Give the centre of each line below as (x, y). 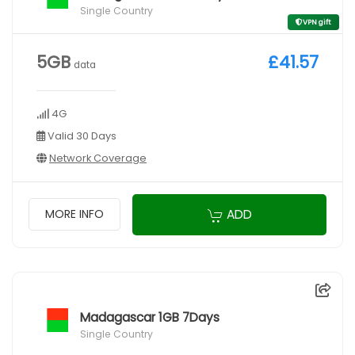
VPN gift (317, 22)
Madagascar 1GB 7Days (150, 317)
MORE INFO (74, 214)
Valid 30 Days (81, 136)
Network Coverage (98, 158)
